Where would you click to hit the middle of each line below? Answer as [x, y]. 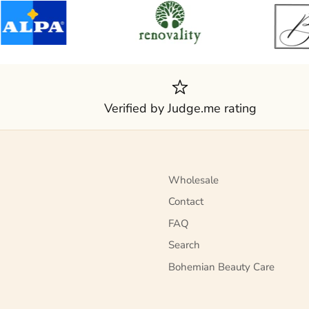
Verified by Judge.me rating [180, 108]
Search [184, 245]
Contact [186, 202]
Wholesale [193, 180]
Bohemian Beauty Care [221, 267]
